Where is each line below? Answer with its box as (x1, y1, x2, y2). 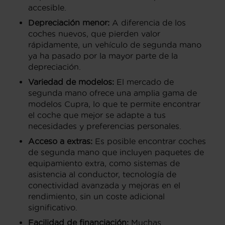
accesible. (28, 3, 66, 12)
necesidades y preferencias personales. (28, 121, 181, 131)
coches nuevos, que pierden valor (28, 29, 160, 38)
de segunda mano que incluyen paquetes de (28, 147, 204, 157)
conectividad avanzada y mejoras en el (28, 180, 180, 190)
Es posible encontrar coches (92, 136, 206, 146)
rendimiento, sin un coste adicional (28, 191, 165, 201)
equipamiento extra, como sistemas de (28, 158, 180, 168)
